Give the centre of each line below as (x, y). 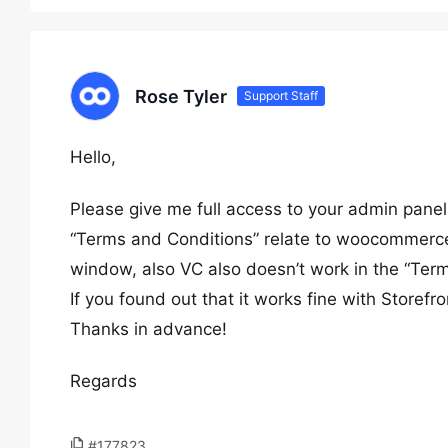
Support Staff (281, 95)
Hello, (93, 157)
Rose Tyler (181, 96)
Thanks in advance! (148, 329)
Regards (103, 381)
